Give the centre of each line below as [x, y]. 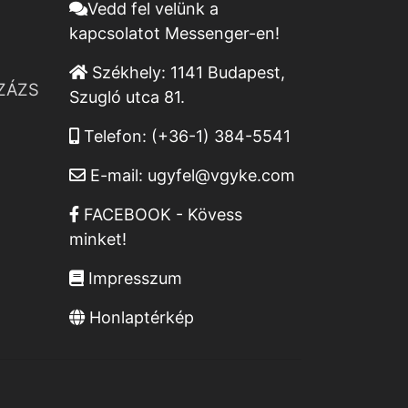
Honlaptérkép [139, 318]
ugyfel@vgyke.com [221, 176]
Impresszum [133, 279]
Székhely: [129, 73]
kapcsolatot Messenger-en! [174, 34]
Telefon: [115, 137]
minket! [98, 240]
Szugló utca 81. [127, 97]
